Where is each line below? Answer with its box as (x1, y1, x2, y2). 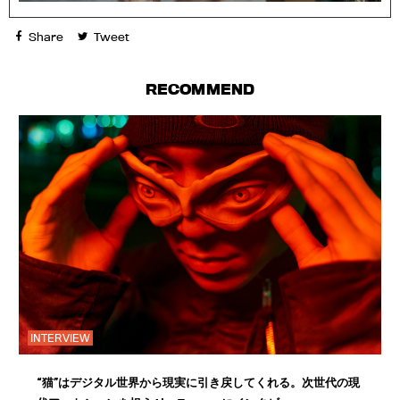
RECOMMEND (146, 80, 254, 99)
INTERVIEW (30, 331, 90, 346)
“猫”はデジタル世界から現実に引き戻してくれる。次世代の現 (37, 376, 360, 390)
